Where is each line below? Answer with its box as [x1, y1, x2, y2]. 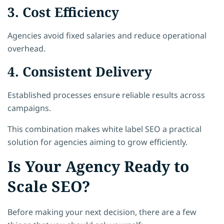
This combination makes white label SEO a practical [7, 123, 201, 134]
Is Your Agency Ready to [7, 155, 189, 176]
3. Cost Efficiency [7, 2, 119, 21]
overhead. [7, 42, 45, 54]
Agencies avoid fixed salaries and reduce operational [7, 29, 206, 41]
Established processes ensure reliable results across [7, 89, 205, 100]
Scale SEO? [7, 175, 90, 196]
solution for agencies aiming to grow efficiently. [7, 136, 187, 147]
